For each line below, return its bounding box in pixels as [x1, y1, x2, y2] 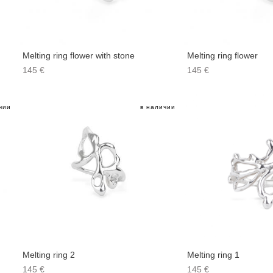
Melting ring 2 [22, 250, 75, 260]
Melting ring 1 [186, 250, 239, 260]
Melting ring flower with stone [22, 51, 135, 60]
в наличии [140, 104, 175, 110]
